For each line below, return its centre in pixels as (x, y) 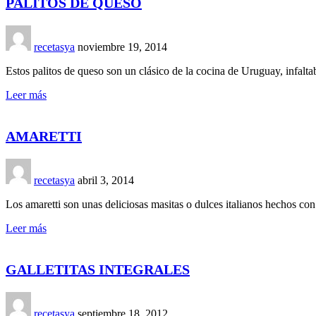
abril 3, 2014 (106, 180)
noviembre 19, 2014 (122, 47)
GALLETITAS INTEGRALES (98, 269)
